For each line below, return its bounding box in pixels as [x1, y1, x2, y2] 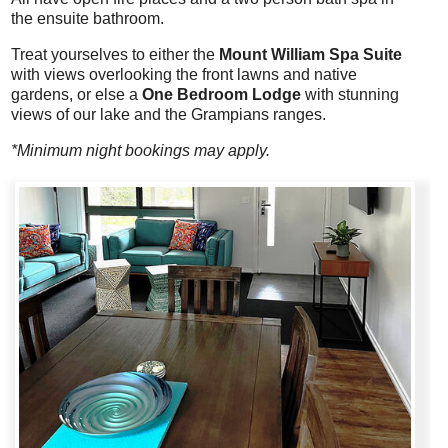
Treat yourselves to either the [10, 45, 219, 63]
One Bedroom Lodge [141, 85, 301, 103]
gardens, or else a [10, 85, 142, 103]
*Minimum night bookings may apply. [10, 141, 270, 159]
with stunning [300, 85, 399, 103]
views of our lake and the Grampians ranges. [10, 105, 326, 123]
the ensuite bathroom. [10, 9, 164, 27]
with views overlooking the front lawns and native [10, 65, 357, 83]
